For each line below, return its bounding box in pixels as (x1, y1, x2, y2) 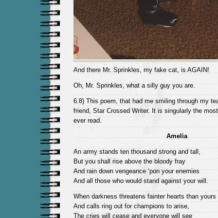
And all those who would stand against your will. (73, 177, 208, 184)
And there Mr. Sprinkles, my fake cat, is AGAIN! (73, 66, 209, 73)
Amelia (166, 132, 187, 140)
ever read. (73, 117, 102, 124)
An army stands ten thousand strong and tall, (73, 148, 200, 155)
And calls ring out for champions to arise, (73, 202, 189, 210)
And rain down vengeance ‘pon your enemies (73, 167, 200, 175)
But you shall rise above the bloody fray (73, 158, 185, 165)
